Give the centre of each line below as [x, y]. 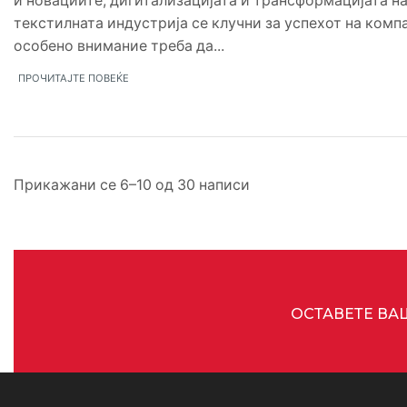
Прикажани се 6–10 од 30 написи [132, 184]
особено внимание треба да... [119, 46]
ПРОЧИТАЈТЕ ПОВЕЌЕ [74, 79]
